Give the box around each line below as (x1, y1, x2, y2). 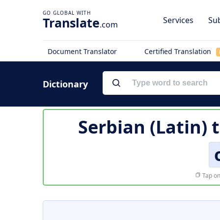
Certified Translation (144, 47, 213, 56)
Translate (43, 14, 100, 31)
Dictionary (43, 78, 88, 90)
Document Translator (48, 47, 117, 56)
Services (163, 15, 193, 26)
